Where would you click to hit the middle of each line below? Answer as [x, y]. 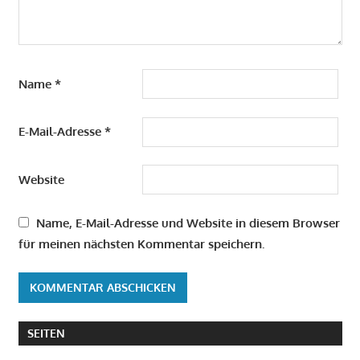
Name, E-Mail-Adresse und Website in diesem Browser [188, 223]
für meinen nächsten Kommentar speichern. [141, 243]
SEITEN [46, 333]
